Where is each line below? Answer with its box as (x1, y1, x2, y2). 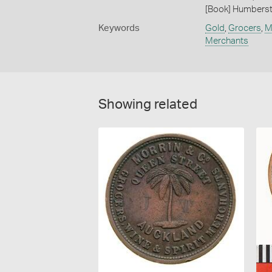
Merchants (205, 36, 248, 46)
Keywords (98, 24, 140, 33)
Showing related (98, 98, 197, 112)
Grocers (228, 24, 261, 33)
